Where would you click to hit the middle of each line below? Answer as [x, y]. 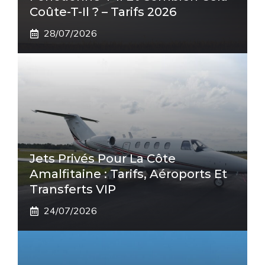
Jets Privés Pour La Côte [103, 159]
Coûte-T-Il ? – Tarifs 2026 [103, 12]
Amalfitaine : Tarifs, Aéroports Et [128, 174]
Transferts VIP [73, 190]
